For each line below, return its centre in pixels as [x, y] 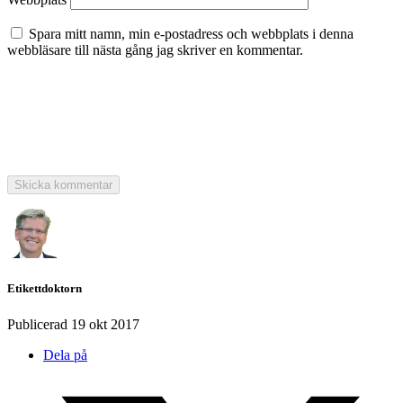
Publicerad [39, 324]
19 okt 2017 [105, 324]
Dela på [65, 354]
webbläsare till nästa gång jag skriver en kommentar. [155, 50]
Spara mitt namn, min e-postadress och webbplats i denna [191, 34]
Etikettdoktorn [45, 289]
